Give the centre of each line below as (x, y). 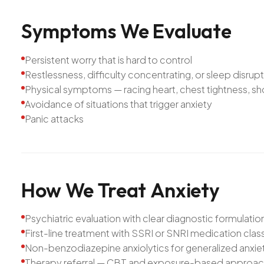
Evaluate (192, 31)
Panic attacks (54, 118)
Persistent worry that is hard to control (108, 60)
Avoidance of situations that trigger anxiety (118, 104)
